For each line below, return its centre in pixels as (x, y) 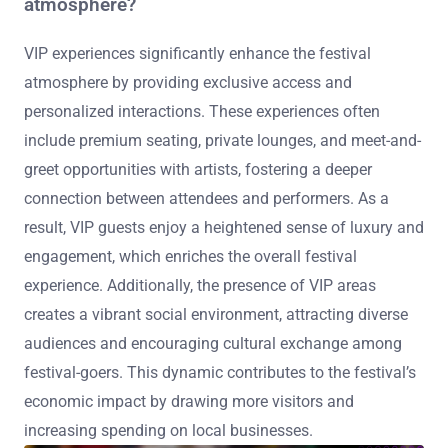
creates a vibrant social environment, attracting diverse (216, 314)
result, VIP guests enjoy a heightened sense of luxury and (224, 227)
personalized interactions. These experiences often (202, 111)
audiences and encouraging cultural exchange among (213, 343)
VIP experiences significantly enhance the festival (197, 53)
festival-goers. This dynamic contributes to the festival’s (220, 372)
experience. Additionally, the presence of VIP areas (200, 285)
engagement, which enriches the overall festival (190, 256)
